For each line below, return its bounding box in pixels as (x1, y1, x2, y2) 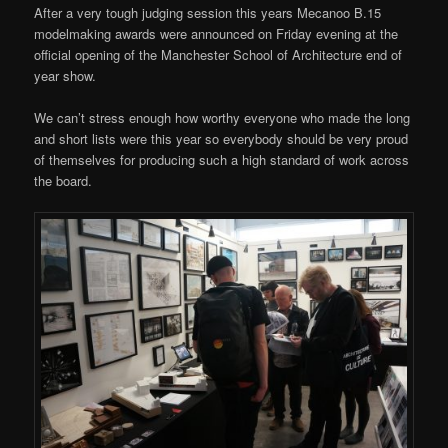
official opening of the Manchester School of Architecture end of (34, 44, 403, 64)
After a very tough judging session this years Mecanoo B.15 (34, 2, 382, 22)
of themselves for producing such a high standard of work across (34, 149, 410, 169)
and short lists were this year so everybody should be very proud (34, 128, 409, 148)
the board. (34, 170, 93, 190)
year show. (34, 65, 97, 85)
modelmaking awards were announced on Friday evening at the (34, 23, 399, 43)
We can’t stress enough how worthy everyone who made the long (34, 107, 411, 127)
